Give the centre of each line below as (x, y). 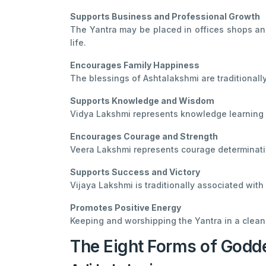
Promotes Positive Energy (126, 208)
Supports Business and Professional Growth (165, 17)
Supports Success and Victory (135, 172)
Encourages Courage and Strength (144, 137)
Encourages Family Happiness (135, 65)
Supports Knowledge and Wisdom (142, 101)
